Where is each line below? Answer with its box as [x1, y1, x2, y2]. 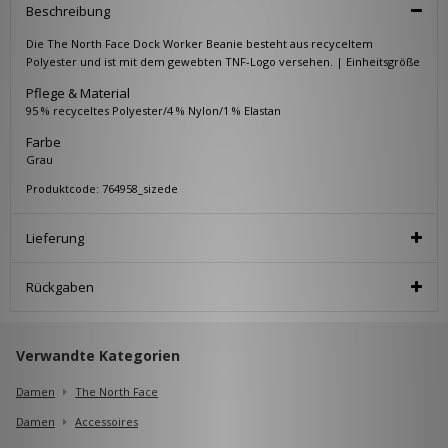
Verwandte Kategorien [16, 346, 180, 366]
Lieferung [26, 229, 84, 248]
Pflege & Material [26, 84, 130, 103]
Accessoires [75, 414, 138, 430]
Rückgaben [26, 278, 94, 297]
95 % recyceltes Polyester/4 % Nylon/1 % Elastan [26, 103, 281, 119]
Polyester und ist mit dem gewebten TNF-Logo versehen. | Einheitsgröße [26, 54, 420, 70]
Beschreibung [26, 2, 110, 21]
